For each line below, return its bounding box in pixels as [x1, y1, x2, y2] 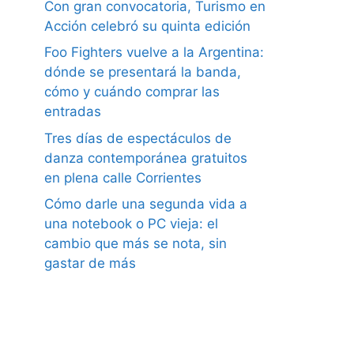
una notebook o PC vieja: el [44, 216, 218, 232]
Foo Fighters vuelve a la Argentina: [44, 44, 264, 61]
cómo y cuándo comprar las [44, 84, 220, 100]
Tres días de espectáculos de [44, 130, 232, 146]
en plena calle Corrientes [44, 169, 201, 186]
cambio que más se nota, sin [44, 235, 227, 252]
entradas [44, 104, 101, 120]
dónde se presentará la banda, [44, 64, 241, 81]
